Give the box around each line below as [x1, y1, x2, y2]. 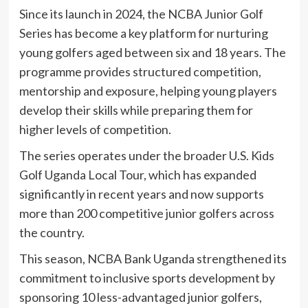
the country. [19, 225, 85, 241]
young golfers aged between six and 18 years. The [19, 45, 286, 60]
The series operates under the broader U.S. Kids [19, 148, 274, 164]
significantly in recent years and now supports [19, 186, 264, 202]
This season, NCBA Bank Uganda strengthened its [19, 251, 287, 267]
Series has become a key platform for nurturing [19, 25, 268, 41]
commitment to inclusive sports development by [19, 270, 275, 286]
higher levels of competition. [19, 122, 171, 137]
